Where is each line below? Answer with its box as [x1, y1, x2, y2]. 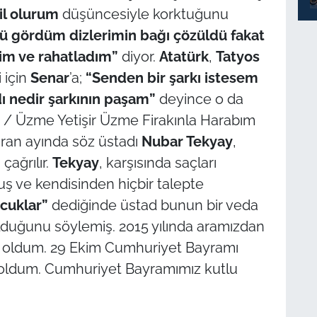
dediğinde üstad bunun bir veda [47, 196, 258, 214]
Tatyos [215, 47, 260, 65]
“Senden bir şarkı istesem [85, 69, 258, 86]
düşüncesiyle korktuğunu [58, 5, 229, 23]
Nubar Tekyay [141, 132, 233, 150]
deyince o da [155, 90, 243, 108]
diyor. [117, 47, 159, 65]
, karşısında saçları [98, 154, 217, 171]
